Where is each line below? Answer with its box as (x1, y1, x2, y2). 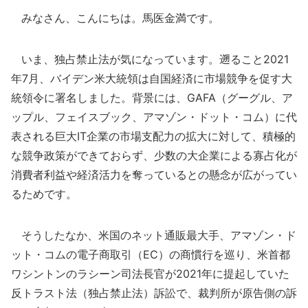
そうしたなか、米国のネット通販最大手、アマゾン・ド (11, 228, 296, 242)
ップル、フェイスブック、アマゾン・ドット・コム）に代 (11, 110, 297, 124)
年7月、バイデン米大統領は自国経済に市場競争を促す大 (11, 71, 292, 85)
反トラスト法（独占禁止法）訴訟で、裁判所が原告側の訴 (11, 286, 297, 300)
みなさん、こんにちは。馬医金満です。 (11, 11, 219, 25)
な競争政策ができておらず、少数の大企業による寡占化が (11, 148, 297, 162)
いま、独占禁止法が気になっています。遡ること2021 (11, 52, 289, 66)
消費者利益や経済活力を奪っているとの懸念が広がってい (11, 168, 297, 181)
